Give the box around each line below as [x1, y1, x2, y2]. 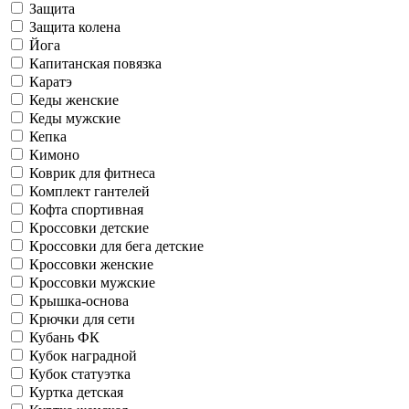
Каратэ [29, 73, 72, 89]
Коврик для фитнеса [29, 164, 155, 181]
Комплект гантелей [29, 183, 150, 199]
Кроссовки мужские [29, 274, 155, 290]
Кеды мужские [29, 110, 121, 126]
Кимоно [29, 146, 79, 163]
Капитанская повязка [29, 55, 162, 71]
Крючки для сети [29, 310, 135, 327]
